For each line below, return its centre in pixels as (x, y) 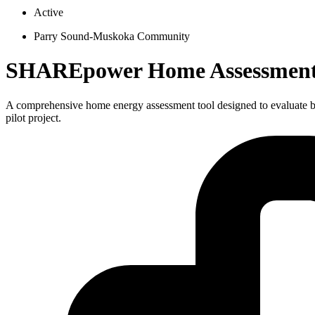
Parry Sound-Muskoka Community (112, 36)
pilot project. (33, 117)
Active (49, 12)
